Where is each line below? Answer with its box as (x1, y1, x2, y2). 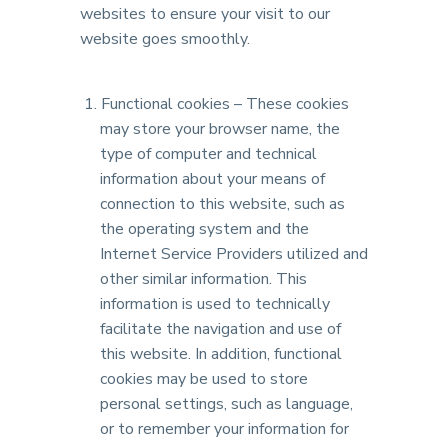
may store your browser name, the (100, 118, 340, 140)
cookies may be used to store (100, 368, 308, 390)
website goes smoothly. (80, 28, 250, 50)
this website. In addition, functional (100, 343, 342, 365)
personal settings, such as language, (100, 393, 353, 415)
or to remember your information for (100, 418, 349, 440)
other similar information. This (100, 268, 307, 290)
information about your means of (100, 168, 325, 190)
